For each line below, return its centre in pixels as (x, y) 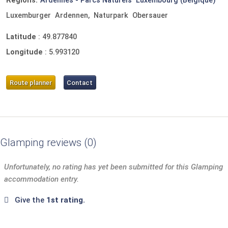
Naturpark (111, 15)
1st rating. (65, 200)
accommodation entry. (41, 179)
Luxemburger (28, 15)
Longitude (25, 52)
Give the (30, 200)
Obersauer (150, 15)
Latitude (22, 37)
